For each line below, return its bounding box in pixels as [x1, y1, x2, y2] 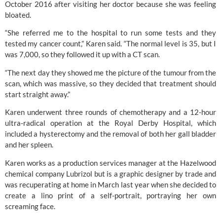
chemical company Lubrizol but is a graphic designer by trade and [5, 169, 216, 178]
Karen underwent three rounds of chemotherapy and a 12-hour [5, 108, 216, 117]
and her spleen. [5, 140, 53, 149]
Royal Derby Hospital [114, 118, 191, 128]
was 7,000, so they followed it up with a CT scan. [5, 50, 160, 59]
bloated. [5, 10, 31, 19]
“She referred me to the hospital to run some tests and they [5, 28, 216, 37]
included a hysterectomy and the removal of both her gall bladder [5, 129, 216, 139]
